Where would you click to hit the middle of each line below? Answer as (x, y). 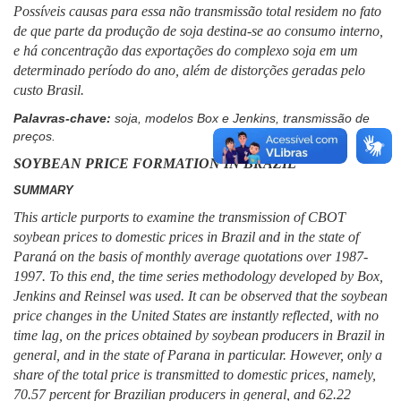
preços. (34, 136)
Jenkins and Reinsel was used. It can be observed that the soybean (200, 295)
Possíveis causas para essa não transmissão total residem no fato (197, 11)
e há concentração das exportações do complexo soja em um (186, 50)
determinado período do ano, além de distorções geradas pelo (189, 70)
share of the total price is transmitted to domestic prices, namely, (195, 374)
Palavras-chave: (64, 118)
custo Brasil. (49, 90)
